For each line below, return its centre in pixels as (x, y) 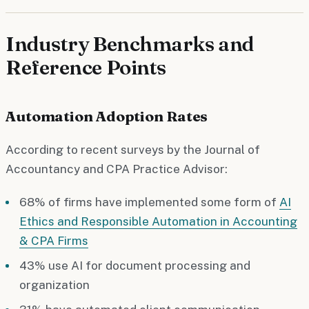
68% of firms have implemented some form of (149, 202)
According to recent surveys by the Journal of (133, 149)
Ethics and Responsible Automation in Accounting (158, 221)
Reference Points (86, 67)
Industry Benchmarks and (130, 43)
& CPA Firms (54, 240)
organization (54, 285)
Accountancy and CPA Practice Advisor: (117, 169)
